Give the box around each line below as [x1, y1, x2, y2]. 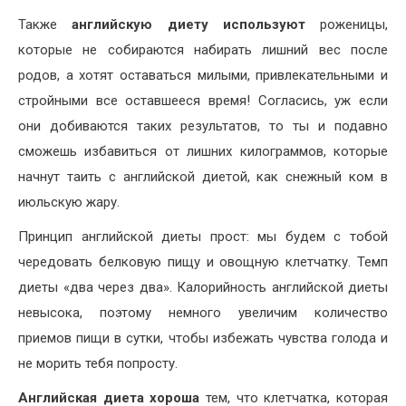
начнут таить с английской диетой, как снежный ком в [18, 168, 388, 185]
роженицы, [304, 15, 388, 33]
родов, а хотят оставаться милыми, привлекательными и [18, 66, 388, 83]
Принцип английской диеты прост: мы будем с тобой [18, 227, 388, 245]
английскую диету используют [72, 15, 305, 33]
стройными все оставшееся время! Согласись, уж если [18, 92, 388, 109]
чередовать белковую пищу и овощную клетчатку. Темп [18, 253, 388, 270]
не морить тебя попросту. [18, 354, 178, 372]
